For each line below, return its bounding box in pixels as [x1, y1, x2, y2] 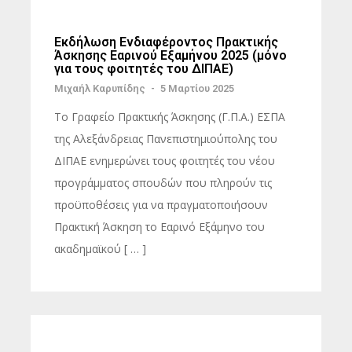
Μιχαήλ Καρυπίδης [54, 82, 145, 94]
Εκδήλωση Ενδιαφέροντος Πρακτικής [54, 35, 278, 49]
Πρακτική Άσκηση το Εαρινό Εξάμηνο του [54, 219, 265, 234]
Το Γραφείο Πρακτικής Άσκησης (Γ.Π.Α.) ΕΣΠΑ [54, 109, 285, 124]
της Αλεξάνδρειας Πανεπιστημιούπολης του [54, 131, 277, 146]
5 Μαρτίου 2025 [160, 82, 234, 94]
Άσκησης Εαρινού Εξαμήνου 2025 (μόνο [54, 48, 287, 63]
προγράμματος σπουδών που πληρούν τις [54, 175, 272, 190]
